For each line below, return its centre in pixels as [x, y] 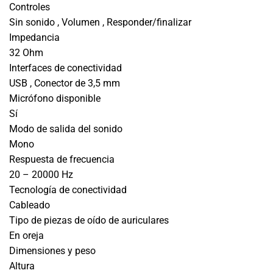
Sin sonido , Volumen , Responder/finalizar [100, 22]
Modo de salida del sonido [66, 129]
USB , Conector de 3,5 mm [65, 83]
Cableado [30, 205]
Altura [22, 266]
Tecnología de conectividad [68, 190]
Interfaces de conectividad [66, 68]
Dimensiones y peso [52, 250]
